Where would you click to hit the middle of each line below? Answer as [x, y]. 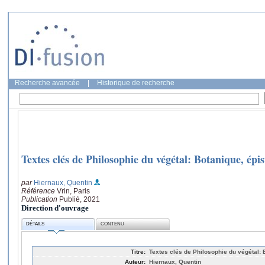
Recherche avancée [47, 83]
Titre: [138, 251]
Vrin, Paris [73, 191]
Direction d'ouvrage [55, 208]
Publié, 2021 [80, 199]
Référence [39, 191]
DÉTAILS [35, 224]
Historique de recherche [136, 83]
